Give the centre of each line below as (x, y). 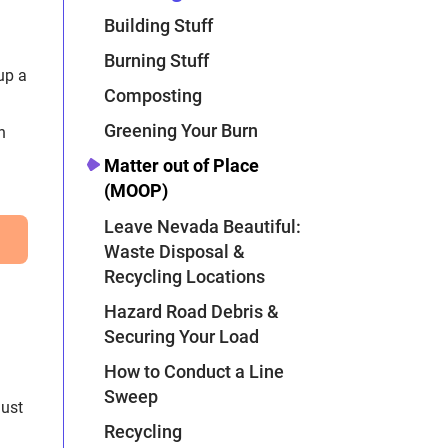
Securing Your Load (182, 336)
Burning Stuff (157, 60)
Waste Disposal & (175, 251)
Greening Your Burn (181, 131)
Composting (153, 96)
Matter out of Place (182, 166)
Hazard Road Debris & (192, 311)
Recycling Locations (185, 276)
